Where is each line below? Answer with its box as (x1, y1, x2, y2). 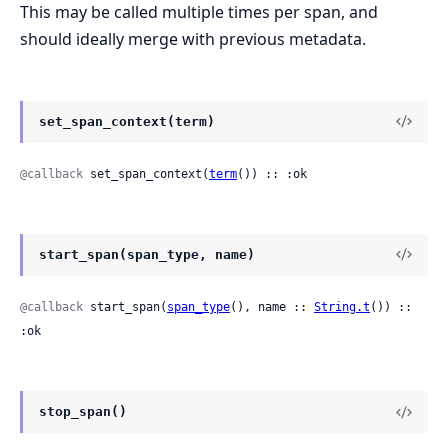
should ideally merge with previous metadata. (20, 27, 366, 50)
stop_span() (39, 404, 127, 419)
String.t (314, 300, 370, 314)
